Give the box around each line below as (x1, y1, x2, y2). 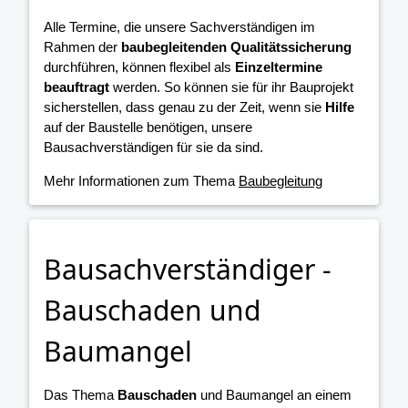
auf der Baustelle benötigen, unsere (44, 118, 252, 135)
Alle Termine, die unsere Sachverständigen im (44, 18, 315, 35)
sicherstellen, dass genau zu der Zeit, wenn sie (44, 98, 325, 115)
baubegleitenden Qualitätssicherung (121, 38, 352, 55)
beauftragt (44, 78, 109, 95)
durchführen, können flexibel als (44, 58, 235, 75)
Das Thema (44, 386, 117, 403)
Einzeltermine (235, 58, 322, 75)
